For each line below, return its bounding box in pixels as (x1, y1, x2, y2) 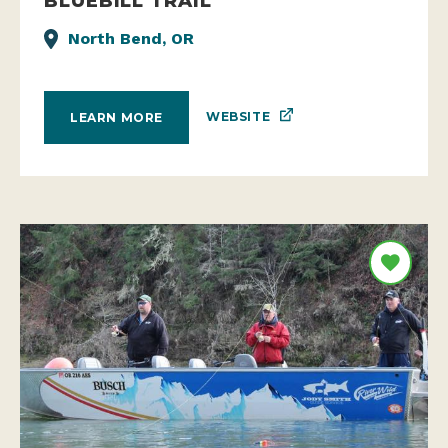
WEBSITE (206, 109, 271, 125)
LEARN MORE (70, 109, 163, 125)
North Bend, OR (68, 29, 194, 49)
